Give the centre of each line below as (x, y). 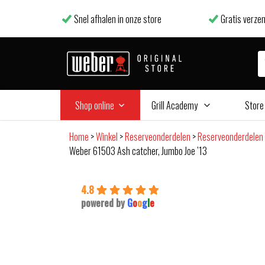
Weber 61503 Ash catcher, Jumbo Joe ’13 (138, 151)
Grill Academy (174, 105)
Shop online (94, 105)
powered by (104, 203)
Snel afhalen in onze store (118, 19)
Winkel (107, 137)
